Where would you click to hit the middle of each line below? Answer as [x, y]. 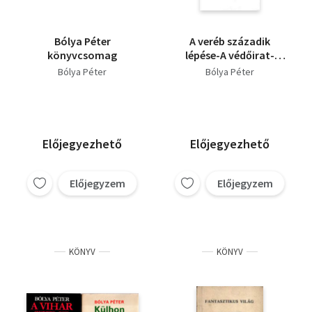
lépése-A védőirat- [230, 55]
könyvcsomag [82, 55]
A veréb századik [230, 41]
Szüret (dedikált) [230, 69]
